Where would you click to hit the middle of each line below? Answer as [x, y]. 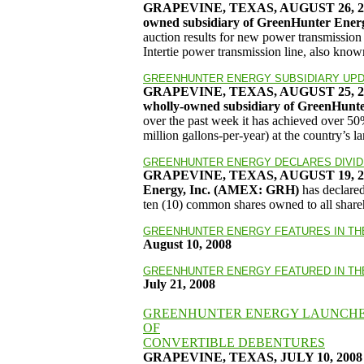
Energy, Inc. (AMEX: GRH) [221, 190]
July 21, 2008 [179, 284]
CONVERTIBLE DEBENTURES [234, 342]
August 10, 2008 [187, 244]
